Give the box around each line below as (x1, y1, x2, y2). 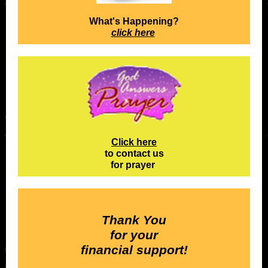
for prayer (111, 160, 157, 170)
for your (110, 228, 158, 242)
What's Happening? (89, 16, 179, 26)
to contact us (104, 148, 164, 159)
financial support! (80, 243, 188, 257)
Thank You (102, 213, 166, 227)
